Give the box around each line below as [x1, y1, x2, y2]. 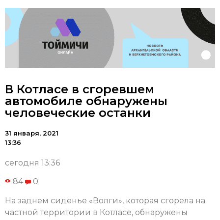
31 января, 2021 [5, 129, 58, 137]
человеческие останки [5, 106, 151, 120]
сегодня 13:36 [5, 158, 60, 168]
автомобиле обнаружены [5, 94, 167, 109]
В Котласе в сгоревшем [5, 82, 154, 97]
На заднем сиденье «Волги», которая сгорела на [5, 195, 205, 205]
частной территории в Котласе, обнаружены [5, 207, 188, 217]
